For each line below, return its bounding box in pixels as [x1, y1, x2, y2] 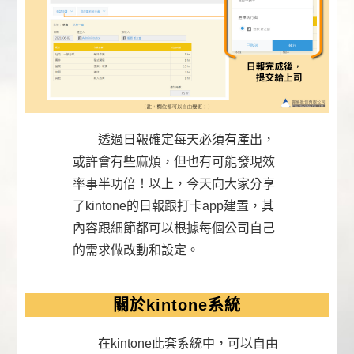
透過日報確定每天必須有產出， [73, 132, 276, 146]
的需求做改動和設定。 [73, 243, 200, 257]
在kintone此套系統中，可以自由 [73, 336, 279, 350]
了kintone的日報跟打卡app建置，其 [73, 198, 275, 213]
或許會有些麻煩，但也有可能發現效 [73, 154, 276, 168]
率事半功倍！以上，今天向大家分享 [73, 176, 276, 190]
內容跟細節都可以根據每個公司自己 [73, 220, 276, 235]
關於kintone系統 [113, 296, 241, 314]
